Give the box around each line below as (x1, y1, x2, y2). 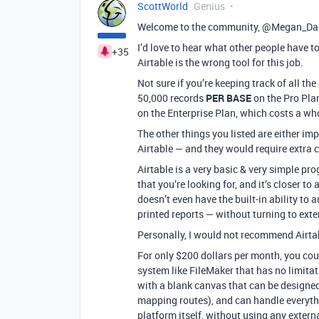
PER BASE (206, 91, 251, 105)
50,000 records (137, 91, 206, 105)
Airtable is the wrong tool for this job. (137, 56, 303, 69)
